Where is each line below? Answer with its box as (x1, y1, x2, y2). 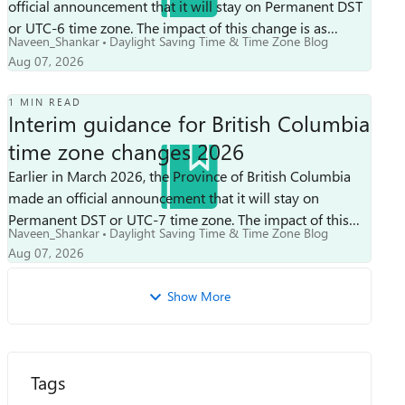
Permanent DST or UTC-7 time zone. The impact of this (7, 209, 238, 229)
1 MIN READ (7, 94, 81, 108)
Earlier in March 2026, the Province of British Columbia (7, 165, 351, 185)
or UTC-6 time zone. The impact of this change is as (7, 17, 137, 37)
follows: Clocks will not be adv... (59, 39, 202, 59)
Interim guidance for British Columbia (7, 108, 370, 137)
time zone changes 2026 (7, 136, 244, 165)
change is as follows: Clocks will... (138, 231, 213, 250)
